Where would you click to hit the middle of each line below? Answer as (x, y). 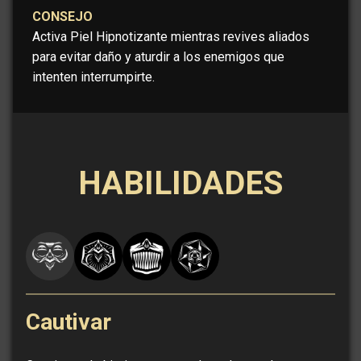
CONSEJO (62, 17)
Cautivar (68, 322)
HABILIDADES (180, 184)
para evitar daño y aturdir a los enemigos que (158, 57)
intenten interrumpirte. (93, 77)
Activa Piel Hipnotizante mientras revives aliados (171, 37)
